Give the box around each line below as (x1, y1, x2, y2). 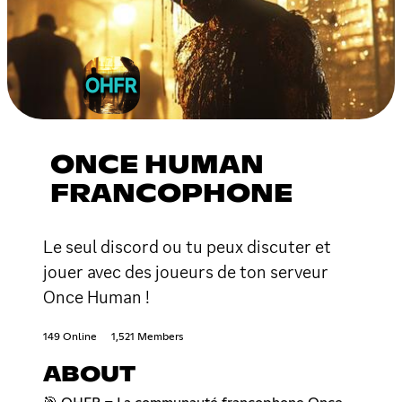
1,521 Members (111, 331, 183, 343)
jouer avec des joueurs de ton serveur (43, 259, 328, 284)
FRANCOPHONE (50, 181, 293, 207)
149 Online (43, 331, 97, 343)
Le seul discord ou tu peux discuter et (43, 234, 331, 258)
